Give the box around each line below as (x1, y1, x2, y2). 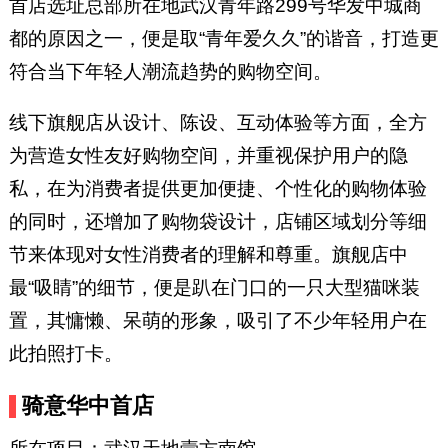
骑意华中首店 (22, 393, 155, 419)
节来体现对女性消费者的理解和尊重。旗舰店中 (8, 244, 408, 266)
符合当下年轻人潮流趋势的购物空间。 (8, 61, 332, 83)
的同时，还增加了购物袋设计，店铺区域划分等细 (8, 211, 427, 233)
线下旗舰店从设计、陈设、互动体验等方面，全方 (8, 112, 427, 134)
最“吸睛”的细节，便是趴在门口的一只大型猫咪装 (8, 277, 420, 299)
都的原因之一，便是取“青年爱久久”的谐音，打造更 (8, 28, 439, 50)
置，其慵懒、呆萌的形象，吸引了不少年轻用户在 (8, 310, 427, 332)
